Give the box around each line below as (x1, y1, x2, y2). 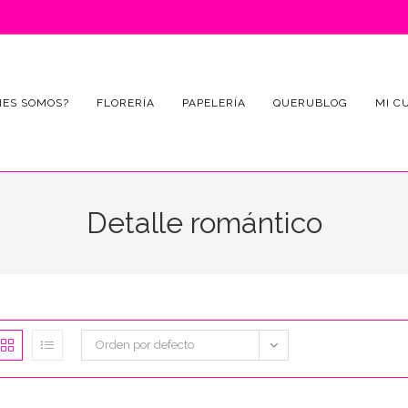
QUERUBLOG (273, 97, 348, 109)
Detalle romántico (86, 206, 322, 240)
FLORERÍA (97, 97, 155, 109)
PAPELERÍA (182, 97, 246, 109)
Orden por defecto (96, 338, 194, 352)
